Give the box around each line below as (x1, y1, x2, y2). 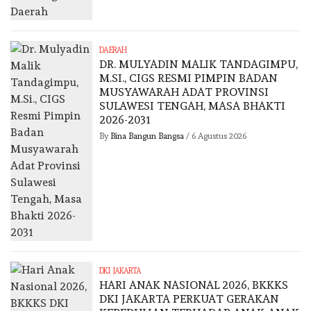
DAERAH (99, 46, 126, 56)
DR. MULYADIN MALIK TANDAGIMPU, (99, 58, 299, 72)
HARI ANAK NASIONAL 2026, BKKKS (99, 278, 289, 292)
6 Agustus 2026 (192, 131, 247, 142)
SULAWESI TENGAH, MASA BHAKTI (99, 99, 286, 113)
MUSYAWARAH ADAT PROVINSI (99, 85, 269, 99)
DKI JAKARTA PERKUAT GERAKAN (99, 292, 280, 306)
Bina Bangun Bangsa (110, 131, 187, 142)
